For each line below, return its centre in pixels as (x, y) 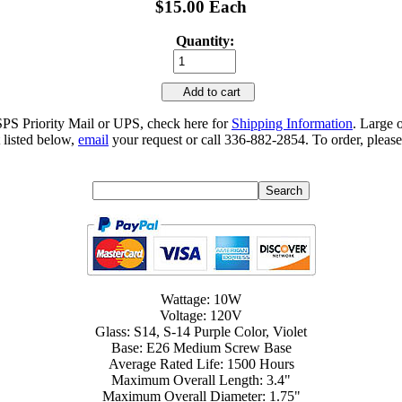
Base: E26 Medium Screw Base (201, 348)
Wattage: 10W (201, 300)
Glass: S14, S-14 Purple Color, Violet (201, 332)
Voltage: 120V (201, 316)
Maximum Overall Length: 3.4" (201, 380)
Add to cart (208, 92)
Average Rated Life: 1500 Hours (201, 364)
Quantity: (205, 41)
